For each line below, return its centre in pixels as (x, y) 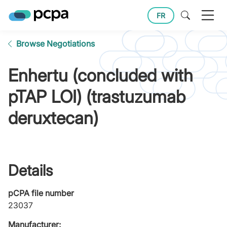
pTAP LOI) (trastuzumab (97, 97)
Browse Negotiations (55, 44)
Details (30, 170)
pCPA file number (41, 193)
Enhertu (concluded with (101, 75)
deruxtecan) (53, 118)
